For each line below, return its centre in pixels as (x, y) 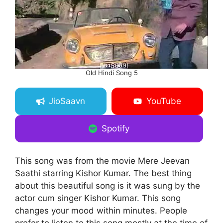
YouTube (164, 101)
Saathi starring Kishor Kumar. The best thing (103, 173)
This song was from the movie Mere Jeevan (102, 161)
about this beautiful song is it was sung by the (108, 186)
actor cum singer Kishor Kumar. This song (98, 198)
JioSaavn (67, 101)
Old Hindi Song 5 (111, 73)
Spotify (115, 129)
